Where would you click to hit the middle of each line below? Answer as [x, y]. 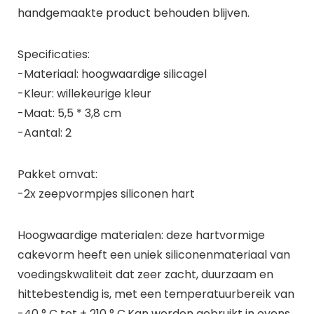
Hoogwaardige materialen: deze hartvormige [141, 235]
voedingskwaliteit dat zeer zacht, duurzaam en [145, 274]
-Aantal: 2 [44, 132]
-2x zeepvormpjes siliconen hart [106, 193]
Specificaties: [53, 54]
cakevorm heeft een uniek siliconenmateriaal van [153, 254]
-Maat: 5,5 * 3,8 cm [69, 113]
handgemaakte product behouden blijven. [133, 13]
